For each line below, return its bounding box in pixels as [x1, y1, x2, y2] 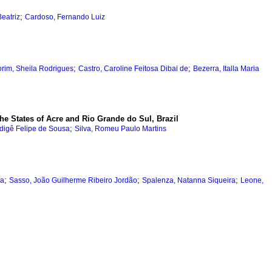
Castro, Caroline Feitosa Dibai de [78, 64, 188, 73]
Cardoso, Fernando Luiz [25, 13, 105, 22]
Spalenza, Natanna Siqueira [142, 176, 236, 185]
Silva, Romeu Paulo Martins [75, 124, 166, 134]
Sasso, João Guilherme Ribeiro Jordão [9, 176, 137, 185]
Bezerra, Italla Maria [193, 64, 259, 73]
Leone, [240, 176, 263, 185]
